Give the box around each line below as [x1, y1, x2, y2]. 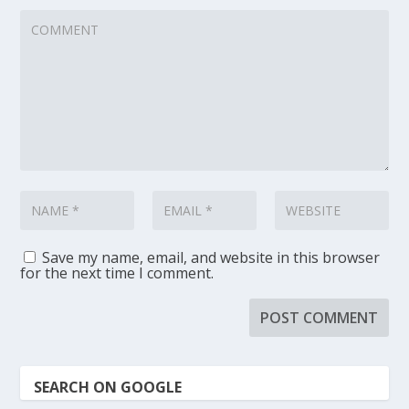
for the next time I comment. [20, 263, 215, 284]
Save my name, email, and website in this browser [42, 247, 381, 268]
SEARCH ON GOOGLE [34, 377, 183, 398]
